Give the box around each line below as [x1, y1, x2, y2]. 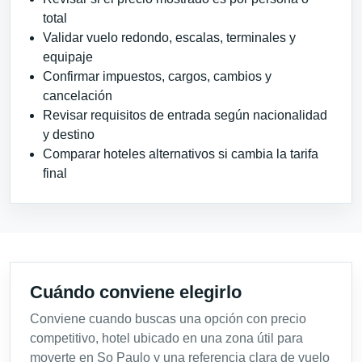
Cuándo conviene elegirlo [30, 281, 242, 302]
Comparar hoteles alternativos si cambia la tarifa [43, 146, 318, 161]
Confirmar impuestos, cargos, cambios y [43, 69, 271, 83]
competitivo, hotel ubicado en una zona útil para [30, 330, 303, 345]
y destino [43, 127, 95, 141]
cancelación [43, 88, 112, 103]
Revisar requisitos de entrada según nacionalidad [43, 107, 327, 122]
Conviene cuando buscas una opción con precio [30, 311, 306, 326]
